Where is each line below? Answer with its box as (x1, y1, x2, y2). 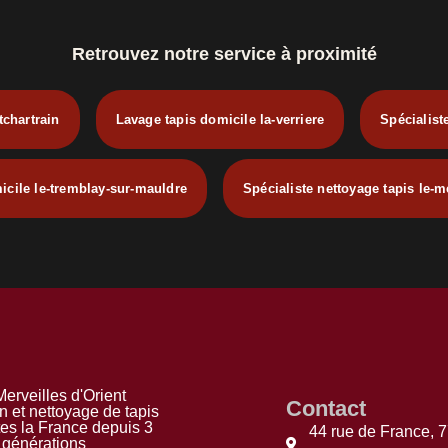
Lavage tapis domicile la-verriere (115, 112, 325, 128)
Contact (286, 395, 367, 421)
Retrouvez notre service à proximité (71, 44, 377, 65)
